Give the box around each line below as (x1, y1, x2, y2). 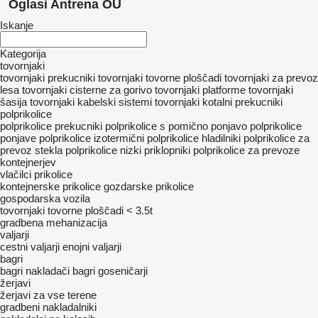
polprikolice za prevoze (193, 144, 300, 156)
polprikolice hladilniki (147, 132, 241, 144)
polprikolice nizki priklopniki (65, 144, 190, 156)
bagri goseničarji (72, 265, 148, 277)
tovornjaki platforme (155, 84, 246, 96)
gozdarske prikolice (104, 180, 194, 192)
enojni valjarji (62, 241, 121, 253)
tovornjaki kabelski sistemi (30, 96, 152, 108)
